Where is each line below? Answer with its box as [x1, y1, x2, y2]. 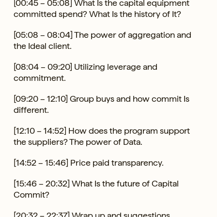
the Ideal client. [14, 40, 74, 51]
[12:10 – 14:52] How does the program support [14, 125, 190, 136]
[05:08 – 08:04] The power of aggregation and [14, 29, 191, 40]
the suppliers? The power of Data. [14, 136, 144, 147]
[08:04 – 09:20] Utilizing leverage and [14, 61, 157, 72]
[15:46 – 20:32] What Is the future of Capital [14, 178, 179, 188]
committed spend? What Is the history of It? [14, 8, 183, 19]
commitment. [14, 72, 68, 83]
